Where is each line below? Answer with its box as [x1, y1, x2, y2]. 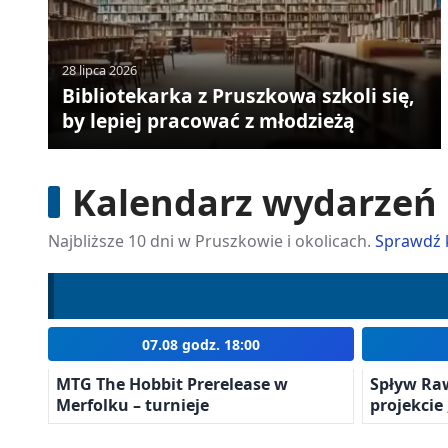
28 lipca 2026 [61, 60, 137, 79]
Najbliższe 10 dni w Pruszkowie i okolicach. [48, 230, 375, 253]
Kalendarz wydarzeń [72, 177, 437, 227]
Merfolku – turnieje [56, 393, 209, 416]
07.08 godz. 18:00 [142, 334, 260, 354]
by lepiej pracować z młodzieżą [61, 107, 355, 135]
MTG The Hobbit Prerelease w [56, 372, 288, 395]
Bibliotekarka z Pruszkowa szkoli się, [61, 82, 414, 110]
